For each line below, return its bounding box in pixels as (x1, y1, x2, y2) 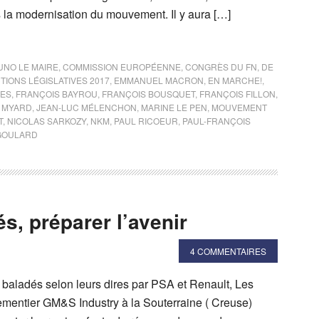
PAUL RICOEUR (114, 115, 178, 127)
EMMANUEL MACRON (114, 74, 204, 86)
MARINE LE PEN (141, 101, 207, 113)
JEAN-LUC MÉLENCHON (36, 101, 137, 113)
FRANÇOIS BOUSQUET (102, 88, 195, 100)
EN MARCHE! (208, 74, 262, 86)
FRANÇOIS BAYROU (16, 88, 98, 100)
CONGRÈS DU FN (185, 61, 257, 73)
